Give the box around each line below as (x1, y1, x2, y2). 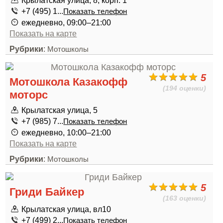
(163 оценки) (163, 194, 207, 202)
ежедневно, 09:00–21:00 (21, 18, 111, 27)
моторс (9, 89, 48, 101)
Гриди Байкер (9, 186, 85, 198)
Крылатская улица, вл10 (21, 205, 111, 214)
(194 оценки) (163, 84, 207, 92)
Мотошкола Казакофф (9, 76, 128, 88)
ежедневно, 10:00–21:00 (21, 128, 111, 137)
